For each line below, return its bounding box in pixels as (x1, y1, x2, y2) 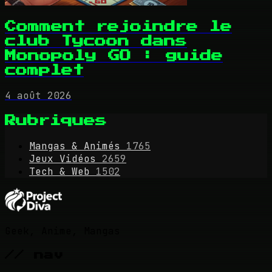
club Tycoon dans (5, 35, 187, 47)
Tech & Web (29, 165, 90, 178)
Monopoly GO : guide (5, 50, 223, 62)
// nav (5, 250, 63, 260)
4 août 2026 (5, 89, 72, 103)
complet (5, 64, 84, 76)
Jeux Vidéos (29, 152, 96, 165)
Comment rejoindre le (5, 21, 232, 33)
